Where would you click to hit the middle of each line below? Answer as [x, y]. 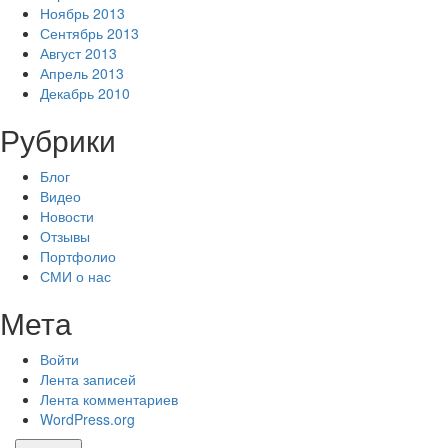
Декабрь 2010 [85, 93]
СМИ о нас [75, 276]
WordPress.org [87, 419]
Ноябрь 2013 [82, 13]
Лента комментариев [109, 399]
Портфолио [78, 256]
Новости [67, 216]
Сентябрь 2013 [89, 33]
